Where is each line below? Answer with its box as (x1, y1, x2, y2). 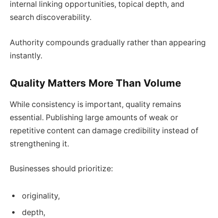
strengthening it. (10, 139, 69, 148)
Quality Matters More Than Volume (10, 76, 181, 89)
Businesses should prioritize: (10, 164, 113, 174)
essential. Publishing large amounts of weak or (10, 112, 178, 122)
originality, (22, 191, 60, 201)
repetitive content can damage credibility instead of (10, 126, 199, 135)
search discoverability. (10, 13, 91, 22)
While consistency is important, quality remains (10, 99, 181, 109)
